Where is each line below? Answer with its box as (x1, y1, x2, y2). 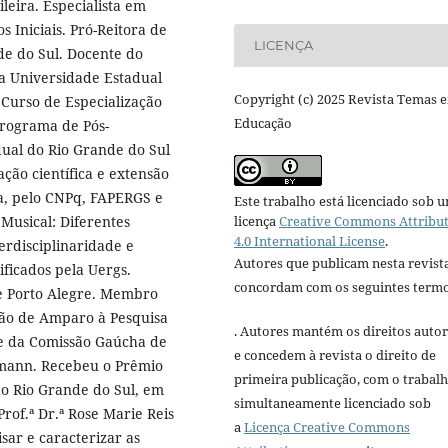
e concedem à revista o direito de (234, 345, 436, 364)
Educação (234, 113, 292, 132)
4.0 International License (234, 231, 385, 250)
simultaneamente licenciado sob (234, 393, 431, 412)
